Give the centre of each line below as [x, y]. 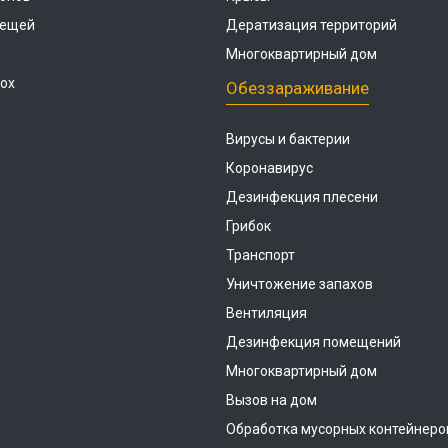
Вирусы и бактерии [288, 139]
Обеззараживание [297, 88]
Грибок [248, 226]
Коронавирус [269, 168]
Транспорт [260, 255]
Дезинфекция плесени [302, 197]
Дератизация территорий [311, 25]
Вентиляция [266, 313]
